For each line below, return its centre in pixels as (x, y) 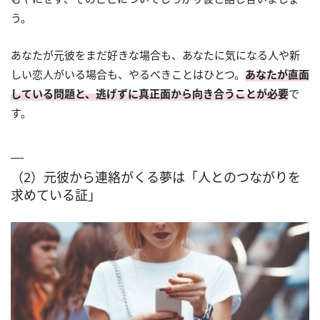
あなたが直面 (277, 75)
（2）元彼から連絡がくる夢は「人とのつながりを (156, 177)
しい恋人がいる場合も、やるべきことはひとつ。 (128, 75)
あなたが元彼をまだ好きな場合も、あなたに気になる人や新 (155, 55)
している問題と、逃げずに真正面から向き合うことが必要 (150, 94)
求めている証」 (56, 195)
